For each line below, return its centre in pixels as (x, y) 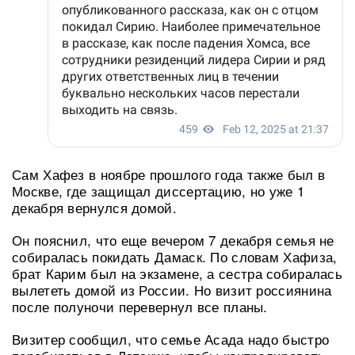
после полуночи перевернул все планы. (140, 306)
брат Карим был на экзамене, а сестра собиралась (177, 273)
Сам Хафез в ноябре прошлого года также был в (169, 174)
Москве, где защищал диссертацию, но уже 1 (158, 190)
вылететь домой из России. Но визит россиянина (172, 289)
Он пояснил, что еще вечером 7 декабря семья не (173, 239)
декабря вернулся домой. (94, 207)
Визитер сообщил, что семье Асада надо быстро (171, 338)
